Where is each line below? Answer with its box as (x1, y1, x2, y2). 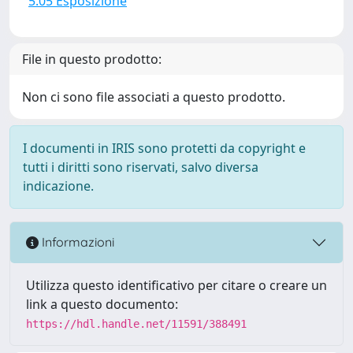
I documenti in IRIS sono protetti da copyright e (23, 139, 306, 157)
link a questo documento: (26, 295, 178, 313)
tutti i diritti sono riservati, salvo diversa (23, 158, 258, 176)
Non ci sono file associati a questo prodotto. (22, 87, 285, 106)
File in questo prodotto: (22, 50, 162, 68)
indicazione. (23, 176, 94, 195)
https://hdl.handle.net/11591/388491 (26, 317, 247, 330)
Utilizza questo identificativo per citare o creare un (26, 276, 327, 294)
